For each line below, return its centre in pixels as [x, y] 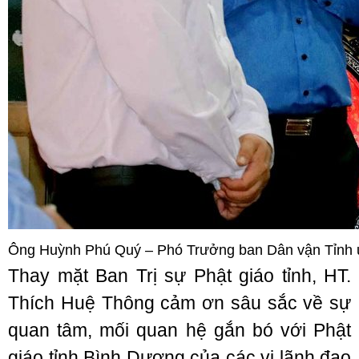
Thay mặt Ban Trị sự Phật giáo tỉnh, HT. [179, 276]
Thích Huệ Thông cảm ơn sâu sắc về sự [179, 303]
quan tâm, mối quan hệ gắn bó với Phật [179, 331]
